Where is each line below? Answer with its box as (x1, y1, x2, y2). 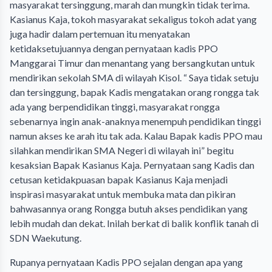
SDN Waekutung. (10, 232, 81, 243)
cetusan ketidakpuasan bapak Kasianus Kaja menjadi (10, 174, 228, 185)
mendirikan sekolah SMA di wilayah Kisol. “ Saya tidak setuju (10, 72, 259, 83)
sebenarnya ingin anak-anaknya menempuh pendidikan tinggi (10, 115, 261, 127)
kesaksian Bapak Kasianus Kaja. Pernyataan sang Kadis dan (10, 159, 254, 171)
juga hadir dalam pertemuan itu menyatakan (10, 28, 190, 39)
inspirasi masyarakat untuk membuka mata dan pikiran (10, 188, 236, 200)
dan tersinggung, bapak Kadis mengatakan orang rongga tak (10, 86, 259, 98)
